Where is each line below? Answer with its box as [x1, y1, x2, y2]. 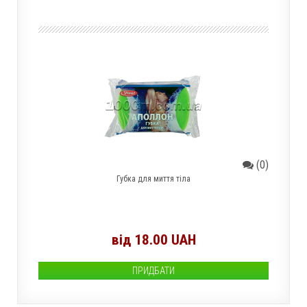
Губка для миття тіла [116, 174, 191, 184]
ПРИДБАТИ [132, 265, 175, 276]
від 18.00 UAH [111, 232, 196, 248]
